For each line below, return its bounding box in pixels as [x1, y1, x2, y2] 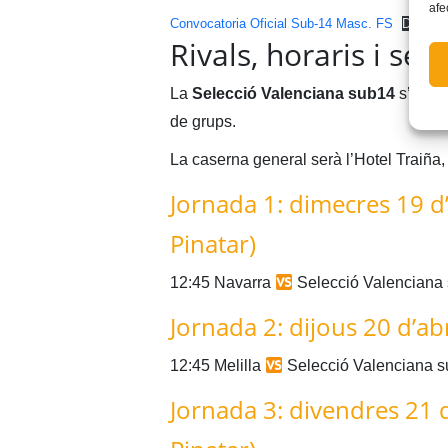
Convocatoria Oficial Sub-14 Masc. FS [169, 16, 393, 32]
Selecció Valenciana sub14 [191, 85, 395, 103]
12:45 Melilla [169, 357, 265, 375]
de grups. [169, 113, 236, 131]
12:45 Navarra [169, 274, 275, 292]
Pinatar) [169, 227, 256, 261]
